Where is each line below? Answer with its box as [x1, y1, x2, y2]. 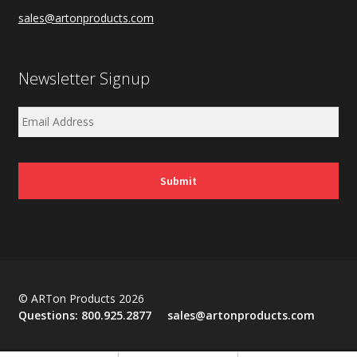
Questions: [18, 308, 81, 324]
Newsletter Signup [18, 68, 150, 90]
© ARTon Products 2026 [18, 291, 144, 307]
